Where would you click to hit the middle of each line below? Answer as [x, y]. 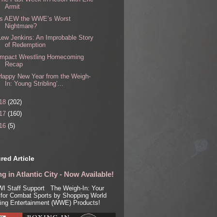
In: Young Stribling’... [34, 83]
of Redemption [25, 45]
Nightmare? [21, 26]
